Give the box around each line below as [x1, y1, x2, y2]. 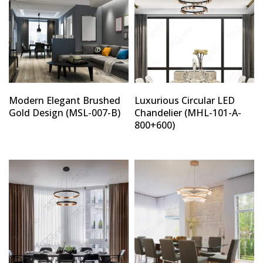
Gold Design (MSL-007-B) [9, 106, 120, 119]
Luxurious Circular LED [134, 93, 235, 107]
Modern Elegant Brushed [9, 93, 120, 107]
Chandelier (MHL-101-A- [134, 106, 241, 119]
